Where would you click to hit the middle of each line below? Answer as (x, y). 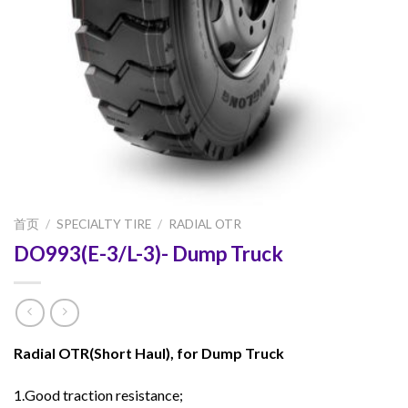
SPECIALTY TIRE (104, 224)
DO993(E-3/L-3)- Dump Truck (148, 253)
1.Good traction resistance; (98, 395)
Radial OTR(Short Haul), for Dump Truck (149, 353)
